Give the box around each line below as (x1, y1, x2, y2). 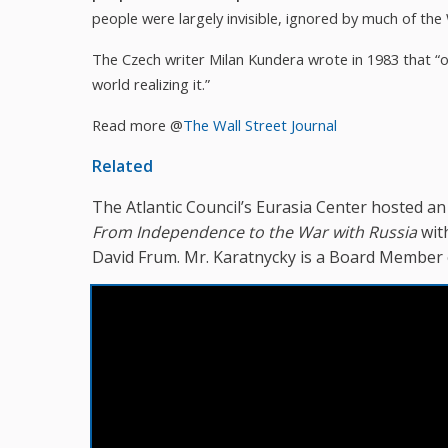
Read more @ (92, 114, 183, 135)
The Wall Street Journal (183, 114, 337, 135)
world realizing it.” (92, 73, 210, 94)
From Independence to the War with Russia (92, 220, 417, 243)
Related (92, 154, 153, 177)
